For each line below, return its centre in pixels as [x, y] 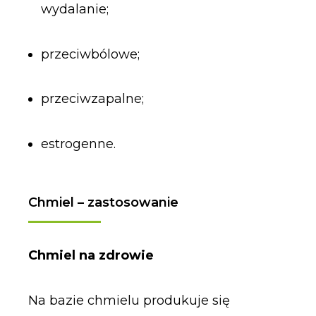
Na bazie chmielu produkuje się [129, 300]
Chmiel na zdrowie [91, 256]
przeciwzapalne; [92, 99]
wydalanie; [74, 10]
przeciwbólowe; [90, 54]
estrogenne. [78, 144]
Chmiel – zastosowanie [103, 203]
